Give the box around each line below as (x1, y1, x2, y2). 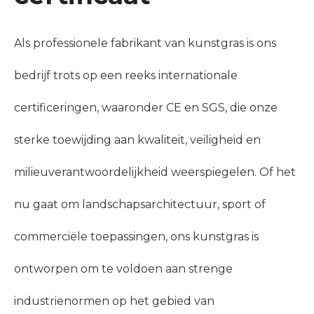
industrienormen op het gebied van (14, 294, 214, 308)
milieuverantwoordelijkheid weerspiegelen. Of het (14, 165, 296, 179)
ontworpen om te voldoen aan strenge (14, 262, 233, 276)
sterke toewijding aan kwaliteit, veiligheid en (14, 133, 261, 147)
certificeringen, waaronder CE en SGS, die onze (14, 101, 278, 115)
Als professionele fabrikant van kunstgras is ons (14, 36, 276, 50)
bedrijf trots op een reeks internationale (14, 69, 238, 83)
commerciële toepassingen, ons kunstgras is (14, 230, 259, 244)
